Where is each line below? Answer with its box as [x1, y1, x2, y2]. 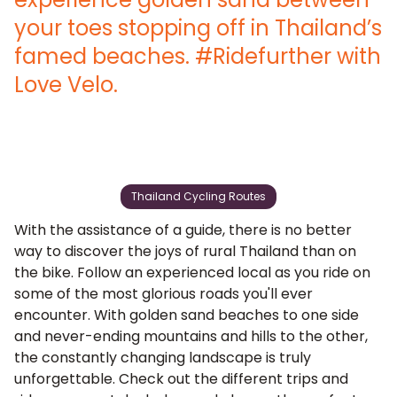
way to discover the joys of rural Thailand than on [14, 241, 356, 261]
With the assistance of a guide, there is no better [14, 220, 352, 240]
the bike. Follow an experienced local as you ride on [14, 262, 370, 283]
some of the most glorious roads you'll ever [14, 284, 313, 304]
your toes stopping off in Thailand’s [14, 13, 382, 43]
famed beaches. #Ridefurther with [14, 42, 381, 71]
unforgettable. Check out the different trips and [14, 369, 348, 389]
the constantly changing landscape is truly [14, 347, 311, 368]
